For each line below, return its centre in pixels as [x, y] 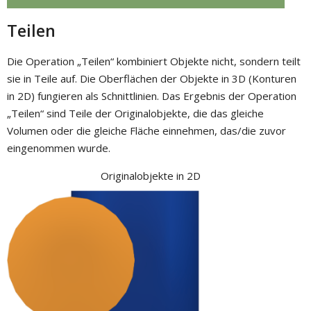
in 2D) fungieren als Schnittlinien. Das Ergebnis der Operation [152, 96]
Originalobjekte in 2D [150, 176]
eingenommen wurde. [59, 148]
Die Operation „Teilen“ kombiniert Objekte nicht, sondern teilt [154, 61]
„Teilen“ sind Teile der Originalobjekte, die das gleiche [135, 114]
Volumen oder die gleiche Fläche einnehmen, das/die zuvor [146, 131]
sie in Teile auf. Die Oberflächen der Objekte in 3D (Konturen [152, 79]
